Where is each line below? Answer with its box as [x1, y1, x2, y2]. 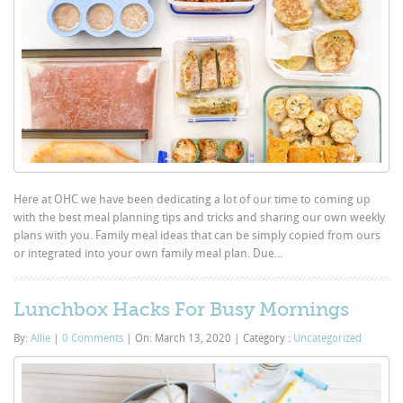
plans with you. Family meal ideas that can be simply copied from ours [13, 228, 381, 243]
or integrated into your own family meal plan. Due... [13, 246, 283, 261]
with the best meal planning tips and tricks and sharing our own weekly [13, 210, 386, 225]
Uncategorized [293, 332, 363, 345]
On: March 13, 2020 [132, 332, 235, 345]
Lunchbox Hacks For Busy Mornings [13, 299, 350, 321]
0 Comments [62, 332, 124, 345]
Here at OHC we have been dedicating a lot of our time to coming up [13, 193, 372, 207]
